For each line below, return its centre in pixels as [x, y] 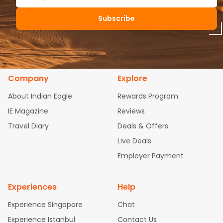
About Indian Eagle [40, 96]
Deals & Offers [143, 126]
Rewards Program [148, 96]
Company [28, 78]
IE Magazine [28, 111]
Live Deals [134, 141]
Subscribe [116, 18]
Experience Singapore [45, 205]
